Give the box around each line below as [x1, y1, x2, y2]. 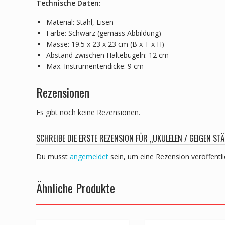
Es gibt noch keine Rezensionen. [36, 107, 140, 117]
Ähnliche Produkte [36, 178, 115, 197]
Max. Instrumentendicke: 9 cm [46, 61, 144, 71]
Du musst [36, 151, 70, 161]
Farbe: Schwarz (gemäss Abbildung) [46, 28, 161, 38]
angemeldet [70, 151, 108, 161]
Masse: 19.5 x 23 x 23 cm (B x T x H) [46, 39, 164, 49]
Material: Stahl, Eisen [46, 17, 114, 27]
